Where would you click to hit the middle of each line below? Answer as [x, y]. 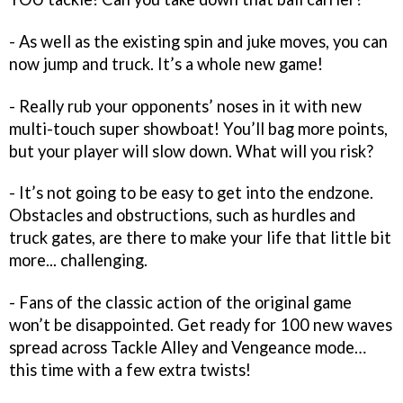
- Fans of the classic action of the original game [180, 303]
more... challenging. [78, 260]
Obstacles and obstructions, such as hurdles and [182, 215]
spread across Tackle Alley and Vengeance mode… [188, 348]
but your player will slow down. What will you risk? [191, 151]
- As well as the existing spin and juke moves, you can [198, 41]
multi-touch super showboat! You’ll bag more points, [198, 128]
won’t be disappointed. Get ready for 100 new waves [201, 325]
